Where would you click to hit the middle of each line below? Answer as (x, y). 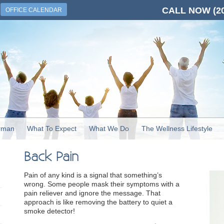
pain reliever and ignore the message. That (92, 193)
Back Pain (51, 157)
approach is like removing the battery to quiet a (98, 202)
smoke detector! (50, 211)
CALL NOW (186, 10)
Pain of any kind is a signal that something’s (93, 175)
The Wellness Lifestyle (177, 128)
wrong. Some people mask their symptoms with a (102, 184)
